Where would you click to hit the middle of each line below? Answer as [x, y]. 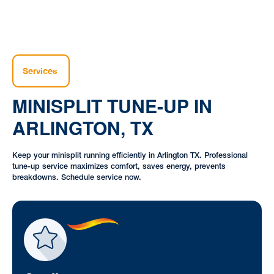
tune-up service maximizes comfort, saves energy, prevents [119, 167]
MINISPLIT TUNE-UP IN [112, 105]
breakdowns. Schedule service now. [76, 178]
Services [40, 71]
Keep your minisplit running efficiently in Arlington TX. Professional [130, 156]
